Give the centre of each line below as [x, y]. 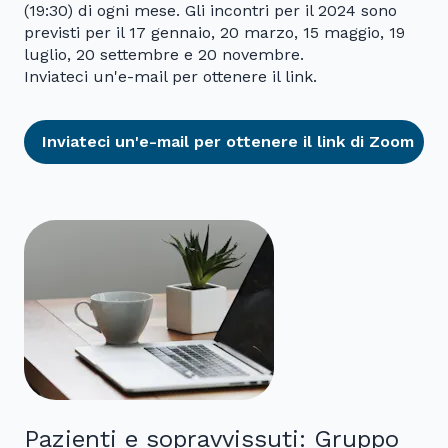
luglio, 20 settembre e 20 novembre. [164, 55]
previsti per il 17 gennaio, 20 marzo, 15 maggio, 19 [214, 33]
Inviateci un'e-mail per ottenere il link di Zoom [228, 142]
